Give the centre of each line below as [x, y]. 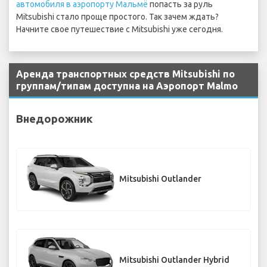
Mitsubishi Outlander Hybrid [174, 260]
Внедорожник [55, 118]
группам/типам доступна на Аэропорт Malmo [127, 86]
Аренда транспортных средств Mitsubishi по [125, 74]
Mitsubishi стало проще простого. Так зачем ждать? [117, 17]
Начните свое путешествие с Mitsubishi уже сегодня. [119, 30]
